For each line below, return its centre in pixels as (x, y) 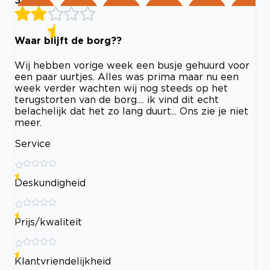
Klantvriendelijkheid (63, 261)
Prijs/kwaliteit (48, 221)
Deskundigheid (50, 182)
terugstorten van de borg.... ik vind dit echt (117, 99)
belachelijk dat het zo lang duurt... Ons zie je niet (131, 111)
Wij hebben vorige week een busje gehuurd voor (132, 65)
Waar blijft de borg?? (68, 41)
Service (33, 143)
